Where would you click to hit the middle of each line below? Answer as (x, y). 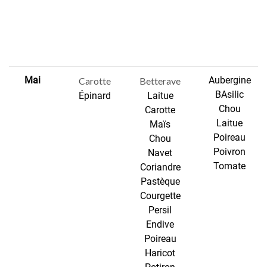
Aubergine (229, 80)
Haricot (160, 253)
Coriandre (160, 167)
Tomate (230, 166)
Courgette (160, 196)
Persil (160, 210)
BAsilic (230, 95)
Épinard (94, 96)
